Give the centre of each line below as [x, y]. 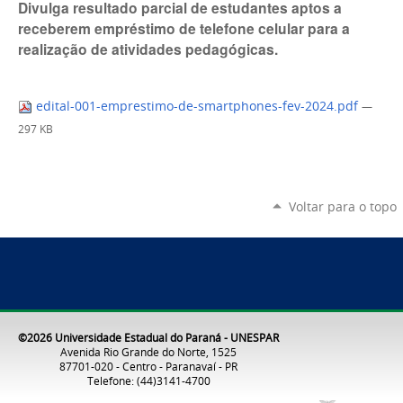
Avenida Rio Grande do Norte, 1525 [148, 351]
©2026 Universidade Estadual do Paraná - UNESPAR [148, 337]
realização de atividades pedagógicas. [148, 49]
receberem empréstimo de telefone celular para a [184, 28]
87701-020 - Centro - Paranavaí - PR [148, 366]
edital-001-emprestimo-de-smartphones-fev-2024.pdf [197, 106]
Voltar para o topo [342, 207]
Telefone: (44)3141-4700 [148, 380]
